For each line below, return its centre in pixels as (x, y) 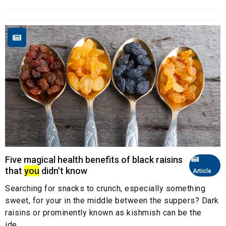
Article (201, 171)
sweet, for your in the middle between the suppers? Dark (112, 200)
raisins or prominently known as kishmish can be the (103, 212)
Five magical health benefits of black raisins (94, 159)
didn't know (63, 171)
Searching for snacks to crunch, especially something (105, 188)
